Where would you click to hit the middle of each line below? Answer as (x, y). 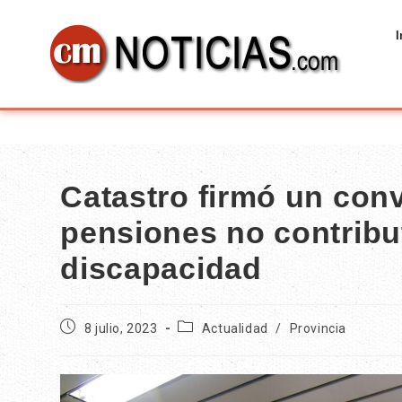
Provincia (318, 328)
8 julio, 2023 (121, 328)
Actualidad (235, 328)
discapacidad (161, 268)
